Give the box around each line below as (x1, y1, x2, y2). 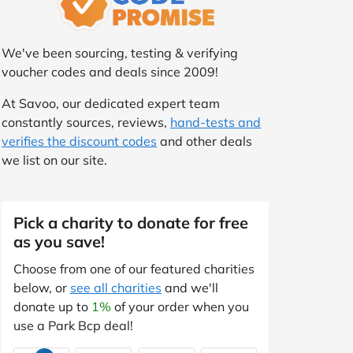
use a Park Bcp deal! (13, 317, 133, 333)
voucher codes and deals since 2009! (2, 63, 218, 80)
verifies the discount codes (2, 132, 157, 149)
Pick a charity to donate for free (13, 212, 248, 232)
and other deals (157, 132, 252, 149)
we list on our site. (2, 151, 107, 168)
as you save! (13, 231, 105, 251)
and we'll (162, 279, 218, 295)
